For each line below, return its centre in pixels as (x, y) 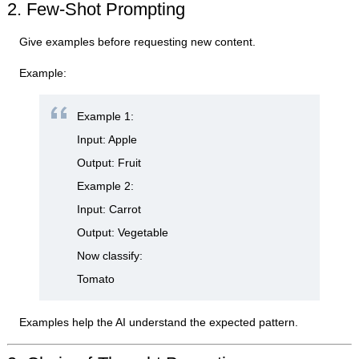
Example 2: (106, 186)
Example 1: (106, 117)
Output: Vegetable (123, 233)
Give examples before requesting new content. (138, 42)
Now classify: (110, 256)
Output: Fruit (109, 163)
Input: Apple (107, 140)
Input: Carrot (109, 210)
